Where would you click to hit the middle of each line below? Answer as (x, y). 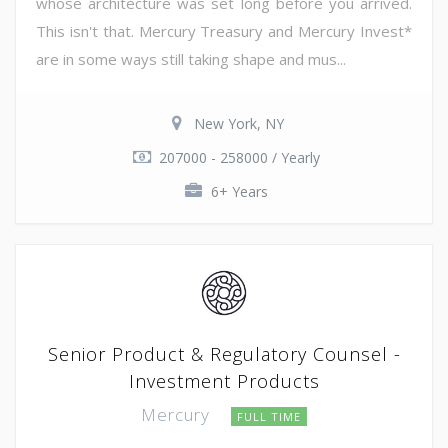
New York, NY (239, 123)
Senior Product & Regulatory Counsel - (224, 353)
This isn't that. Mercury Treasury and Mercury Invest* (224, 30)
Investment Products (224, 380)
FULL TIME (269, 416)
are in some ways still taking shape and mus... (191, 58)
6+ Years (239, 191)
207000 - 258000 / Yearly (239, 157)
